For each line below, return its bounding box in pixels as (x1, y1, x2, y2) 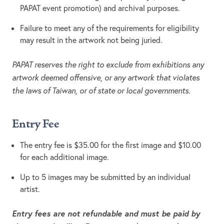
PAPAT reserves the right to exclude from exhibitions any (12, 59, 204, 70)
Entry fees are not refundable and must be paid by (12, 208, 200, 219)
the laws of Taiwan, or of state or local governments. (12, 85, 190, 96)
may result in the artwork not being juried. (20, 35, 162, 45)
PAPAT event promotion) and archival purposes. (20, 3, 180, 13)
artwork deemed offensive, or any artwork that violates (12, 72, 199, 83)
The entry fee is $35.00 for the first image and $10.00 (20, 140, 201, 150)
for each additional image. (20, 152, 109, 162)
